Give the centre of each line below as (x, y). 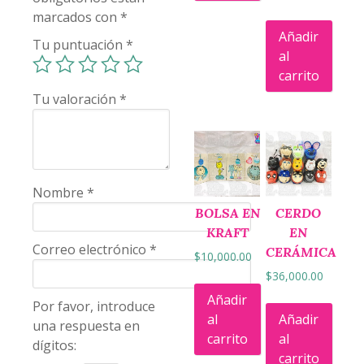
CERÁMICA (301, 252)
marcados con (76, 17)
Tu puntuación (79, 45)
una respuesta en (86, 326)
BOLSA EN (227, 213)
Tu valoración (76, 100)
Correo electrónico (91, 250)
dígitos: (54, 346)
